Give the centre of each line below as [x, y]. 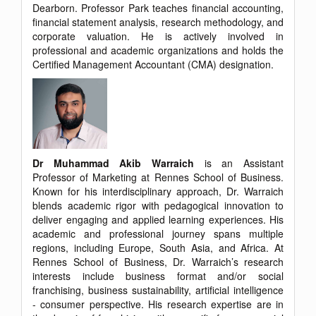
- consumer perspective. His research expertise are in [158, 304]
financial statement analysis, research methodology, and [158, 22]
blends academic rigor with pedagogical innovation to [158, 206]
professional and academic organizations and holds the [158, 50]
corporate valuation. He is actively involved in [158, 36]
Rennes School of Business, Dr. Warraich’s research [158, 262]
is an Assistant [239, 163]
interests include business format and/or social [158, 276]
